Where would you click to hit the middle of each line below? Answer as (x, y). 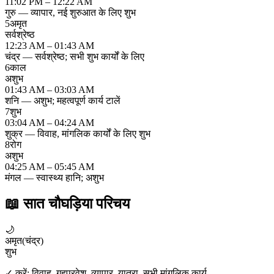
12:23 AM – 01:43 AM (50, 45)
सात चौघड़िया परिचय (76, 203)
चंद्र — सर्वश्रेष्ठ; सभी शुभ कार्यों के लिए (75, 56)
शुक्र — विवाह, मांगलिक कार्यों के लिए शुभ (78, 133)
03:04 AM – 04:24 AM (50, 122)
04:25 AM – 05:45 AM (50, 166)
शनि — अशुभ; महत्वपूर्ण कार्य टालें (63, 100)
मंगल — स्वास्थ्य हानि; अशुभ (54, 177)
